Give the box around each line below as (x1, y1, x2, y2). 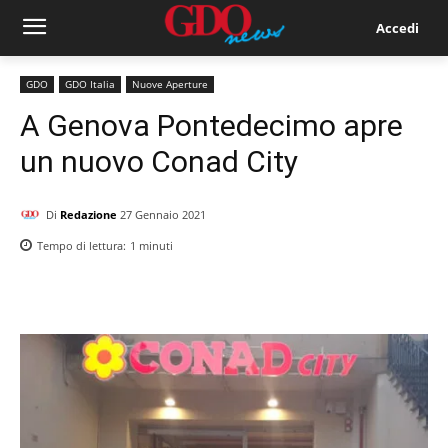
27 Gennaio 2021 (120, 207, 206, 223)
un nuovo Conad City (20, 144, 298, 179)
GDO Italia (65, 77, 115, 91)
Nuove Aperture (132, 77, 208, 91)
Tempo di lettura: (37, 238, 129, 254)
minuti (136, 238, 173, 254)
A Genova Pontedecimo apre (20, 108, 403, 143)
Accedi (375, 18, 419, 37)
